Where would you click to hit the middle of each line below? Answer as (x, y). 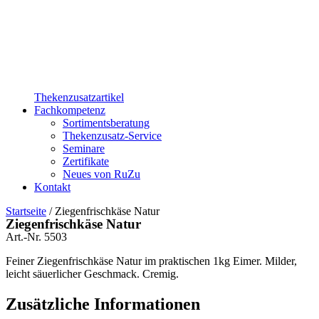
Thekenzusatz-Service (112, 136)
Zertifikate (86, 162)
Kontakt (52, 187)
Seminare (84, 149)
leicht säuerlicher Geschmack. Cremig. (92, 274)
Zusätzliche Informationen (103, 304)
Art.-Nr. (25, 237)
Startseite (26, 211)
